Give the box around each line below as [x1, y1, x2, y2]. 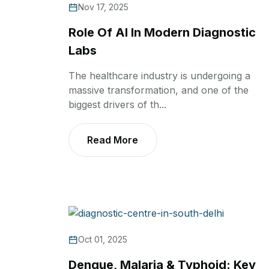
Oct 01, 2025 [78, 234, 127, 245]
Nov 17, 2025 [78, 2, 128, 13]
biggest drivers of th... [68, 98, 166, 111]
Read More [87, 134, 138, 147]
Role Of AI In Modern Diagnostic [68, 25, 256, 40]
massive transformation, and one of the [68, 84, 249, 97]
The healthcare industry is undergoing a [68, 70, 250, 82]
